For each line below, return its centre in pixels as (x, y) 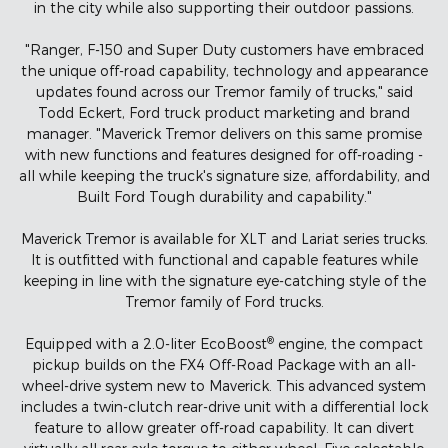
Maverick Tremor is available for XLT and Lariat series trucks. (224, 239)
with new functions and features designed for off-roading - (224, 155)
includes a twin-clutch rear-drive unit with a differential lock (224, 407)
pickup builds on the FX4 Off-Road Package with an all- (224, 365)
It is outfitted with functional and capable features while (224, 260)
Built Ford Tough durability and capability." (224, 197)
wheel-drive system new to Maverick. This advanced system (224, 386)
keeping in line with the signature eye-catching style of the (224, 281)
